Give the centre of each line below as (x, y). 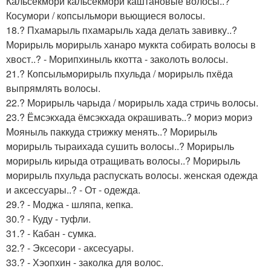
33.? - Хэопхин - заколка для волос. (85, 262)
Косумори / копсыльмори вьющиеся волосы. (106, 15)
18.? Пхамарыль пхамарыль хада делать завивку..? (122, 30)
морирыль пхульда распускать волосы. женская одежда (132, 175)
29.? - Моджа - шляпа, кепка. (70, 204)
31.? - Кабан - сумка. (51, 233)
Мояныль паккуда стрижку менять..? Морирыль (112, 131)
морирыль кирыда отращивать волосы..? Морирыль (123, 160)
